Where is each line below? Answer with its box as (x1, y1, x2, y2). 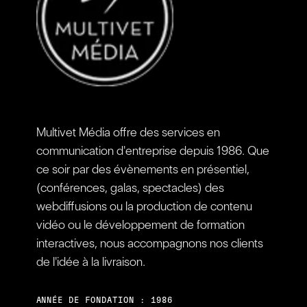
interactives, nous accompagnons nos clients (36, 236, 263, 251)
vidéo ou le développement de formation (36, 217, 245, 232)
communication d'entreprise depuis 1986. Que (36, 143, 269, 158)
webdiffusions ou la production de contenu (36, 199, 252, 214)
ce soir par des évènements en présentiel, (36, 162, 249, 177)
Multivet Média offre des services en (36, 125, 220, 140)
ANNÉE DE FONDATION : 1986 (36, 296, 173, 305)
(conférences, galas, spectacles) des (36, 180, 224, 195)
